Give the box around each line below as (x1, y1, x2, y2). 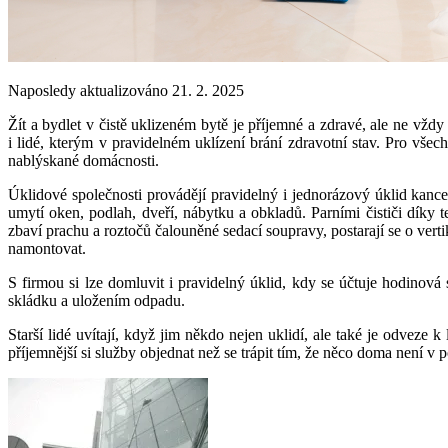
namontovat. (8, 239, 86, 257)
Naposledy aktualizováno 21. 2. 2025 (8, 81, 244, 99)
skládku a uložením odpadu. (8, 291, 185, 309)
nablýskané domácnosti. (8, 151, 159, 169)
